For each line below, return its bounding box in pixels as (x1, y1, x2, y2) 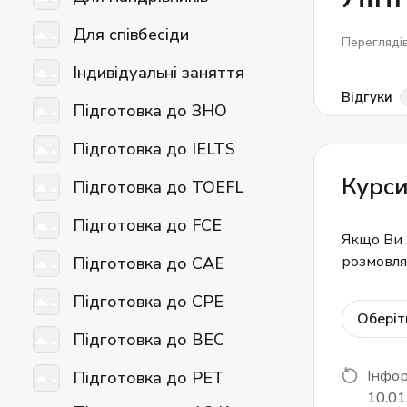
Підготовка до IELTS (73, 137, 235, 160)
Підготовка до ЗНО (73, 99, 227, 122)
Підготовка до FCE (73, 213, 222, 236)
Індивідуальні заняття (73, 61, 244, 84)
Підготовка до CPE (73, 290, 223, 313)
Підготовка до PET (73, 366, 224, 389)
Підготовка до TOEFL (73, 175, 243, 198)
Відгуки (342, 87, 392, 106)
